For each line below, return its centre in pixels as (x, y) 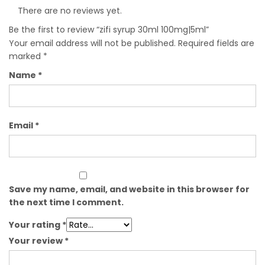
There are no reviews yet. (70, 10)
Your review (37, 240)
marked (26, 56)
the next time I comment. (66, 202)
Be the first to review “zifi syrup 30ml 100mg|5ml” (109, 29)
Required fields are (216, 43)
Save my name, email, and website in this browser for (129, 189)
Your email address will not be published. (92, 43)
